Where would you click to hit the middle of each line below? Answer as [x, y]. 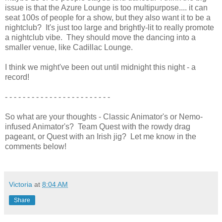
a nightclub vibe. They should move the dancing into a [100, 37]
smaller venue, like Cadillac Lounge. [69, 47]
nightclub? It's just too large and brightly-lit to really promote [110, 27]
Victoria [21, 184]
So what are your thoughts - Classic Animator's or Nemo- [104, 116]
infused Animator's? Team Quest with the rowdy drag [98, 126]
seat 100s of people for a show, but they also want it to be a [108, 17]
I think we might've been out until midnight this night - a [100, 67]
